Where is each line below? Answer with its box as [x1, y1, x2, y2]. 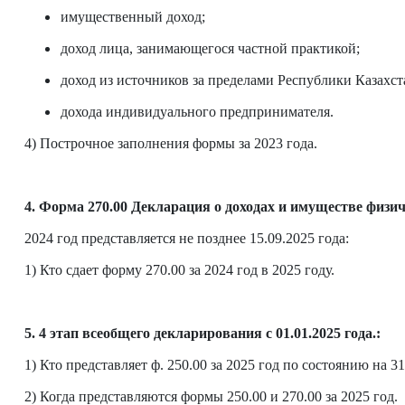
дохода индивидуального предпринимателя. [61, 104, 334, 120]
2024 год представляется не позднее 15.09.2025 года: [24, 231, 349, 247]
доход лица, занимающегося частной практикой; [61, 41, 360, 57]
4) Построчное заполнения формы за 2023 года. [24, 136, 317, 152]
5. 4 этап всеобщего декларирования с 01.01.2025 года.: [24, 325, 381, 342]
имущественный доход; [61, 9, 205, 25]
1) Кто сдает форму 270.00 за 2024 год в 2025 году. [24, 262, 334, 278]
